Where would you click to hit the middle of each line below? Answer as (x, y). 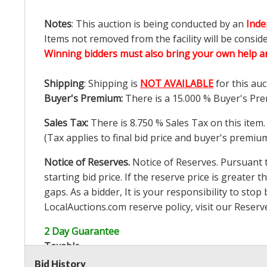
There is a (149, 99)
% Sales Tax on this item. (209, 123)
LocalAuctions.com (85, 207)
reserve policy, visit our (180, 207)
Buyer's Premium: (85, 99)
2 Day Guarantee (82, 232)
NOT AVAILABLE (177, 84)
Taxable (62, 246)
